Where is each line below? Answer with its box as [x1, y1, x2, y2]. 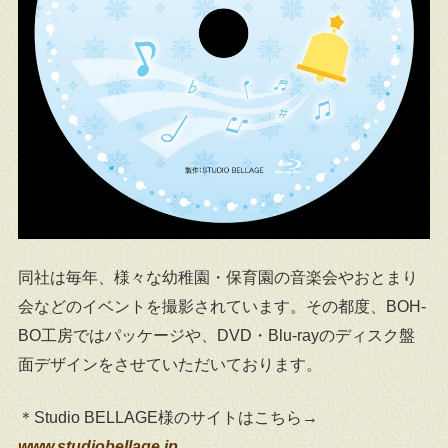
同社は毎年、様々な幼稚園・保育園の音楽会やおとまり [17, 269, 418, 287]
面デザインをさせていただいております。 [17, 356, 322, 374]
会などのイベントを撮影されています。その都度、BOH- [17, 298, 426, 316]
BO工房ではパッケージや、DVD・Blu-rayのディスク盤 [17, 327, 415, 345]
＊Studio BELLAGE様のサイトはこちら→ [17, 409, 334, 427]
